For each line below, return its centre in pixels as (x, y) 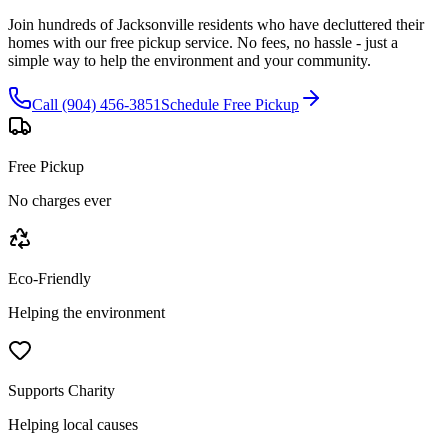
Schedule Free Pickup (230, 105)
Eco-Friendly (49, 279)
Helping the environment (86, 313)
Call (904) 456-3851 (96, 105)
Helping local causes (73, 425)
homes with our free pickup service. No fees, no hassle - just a (203, 43)
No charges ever (59, 201)
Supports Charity (61, 391)
